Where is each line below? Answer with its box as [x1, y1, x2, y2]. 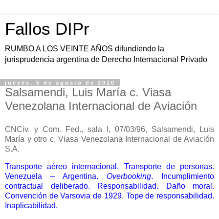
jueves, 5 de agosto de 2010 [5, 80, 115, 86]
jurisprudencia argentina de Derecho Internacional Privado [5, 55, 207, 64]
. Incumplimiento [151, 172, 214, 180]
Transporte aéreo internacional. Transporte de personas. [5, 162, 214, 171]
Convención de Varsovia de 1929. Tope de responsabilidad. [5, 191, 214, 200]
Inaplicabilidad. [5, 201, 58, 210]
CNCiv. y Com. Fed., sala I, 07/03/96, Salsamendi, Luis [5, 125, 214, 133]
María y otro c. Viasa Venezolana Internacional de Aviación [5, 134, 214, 143]
